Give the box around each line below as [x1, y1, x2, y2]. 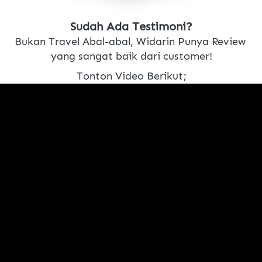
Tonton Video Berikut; [76, 70, 187, 83]
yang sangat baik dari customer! [50, 50, 212, 63]
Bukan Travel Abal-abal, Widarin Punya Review [14, 35, 246, 49]
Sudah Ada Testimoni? [70, 19, 192, 34]
